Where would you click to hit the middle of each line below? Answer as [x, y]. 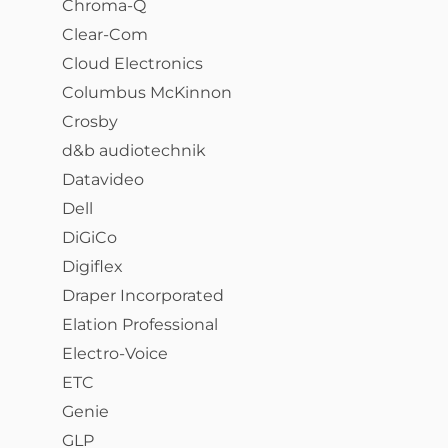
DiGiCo [89, 237]
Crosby [90, 121]
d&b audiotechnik [134, 150]
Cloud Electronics [132, 63]
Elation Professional [140, 324]
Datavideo [103, 179]
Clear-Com [105, 34]
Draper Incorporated [143, 295]
